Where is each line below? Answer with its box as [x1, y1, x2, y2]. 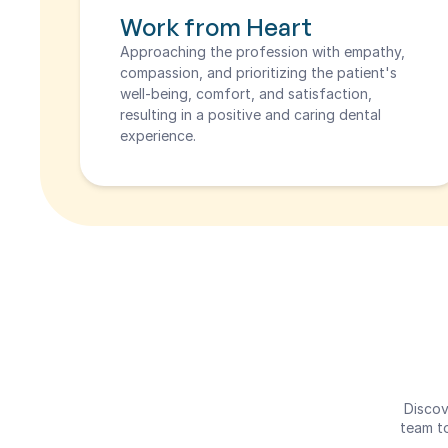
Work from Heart [120, 12, 313, 42]
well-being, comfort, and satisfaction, [120, 85, 373, 102]
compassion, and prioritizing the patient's [120, 64, 398, 81]
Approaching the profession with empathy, [120, 43, 406, 60]
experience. [120, 127, 197, 144]
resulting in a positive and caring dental [120, 106, 382, 123]
